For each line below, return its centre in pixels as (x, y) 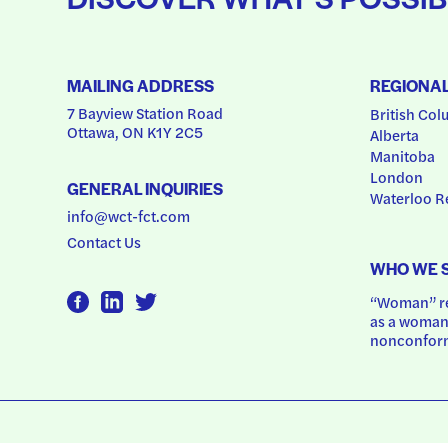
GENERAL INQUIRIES (145, 188)
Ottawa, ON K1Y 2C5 (135, 131)
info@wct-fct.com (129, 215)
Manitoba (402, 155)
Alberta (394, 134)
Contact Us (104, 241)
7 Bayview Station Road (145, 112)
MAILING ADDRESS (141, 85)
